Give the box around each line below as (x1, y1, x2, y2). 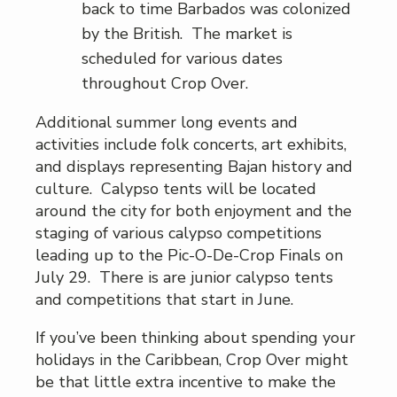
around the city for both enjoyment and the (35, 200, 352, 222)
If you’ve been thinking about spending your (35, 327, 355, 349)
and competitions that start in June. (35, 289, 293, 311)
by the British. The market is (82, 23, 292, 45)
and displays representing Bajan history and (35, 156, 353, 178)
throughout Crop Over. (82, 73, 248, 95)
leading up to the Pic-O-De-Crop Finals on (35, 245, 343, 267)
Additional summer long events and (35, 112, 298, 134)
